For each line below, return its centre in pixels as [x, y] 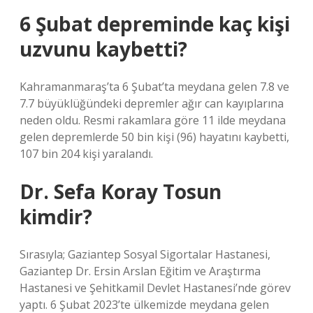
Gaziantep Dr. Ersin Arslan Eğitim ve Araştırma [140, 271]
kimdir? [56, 217]
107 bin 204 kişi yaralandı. [86, 154]
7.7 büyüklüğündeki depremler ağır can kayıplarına [152, 103]
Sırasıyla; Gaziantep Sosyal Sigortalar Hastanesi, [145, 254]
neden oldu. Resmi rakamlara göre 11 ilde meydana [153, 120]
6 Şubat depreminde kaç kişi [155, 24]
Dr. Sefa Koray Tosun [121, 191]
